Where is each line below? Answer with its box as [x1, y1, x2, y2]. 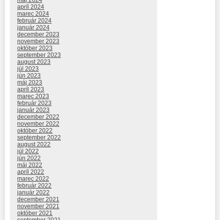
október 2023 [17, 44, 53, 52]
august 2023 [17, 58, 51, 65]
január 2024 [17, 24, 50, 31]
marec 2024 [17, 10, 49, 17]
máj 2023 [17, 79, 42, 86]
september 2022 [17, 134, 61, 141]
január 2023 [17, 106, 50, 113]
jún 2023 [17, 72, 41, 79]
